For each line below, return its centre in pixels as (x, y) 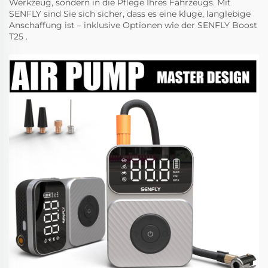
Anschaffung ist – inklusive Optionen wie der (103, 25)
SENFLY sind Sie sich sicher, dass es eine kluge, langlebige (130, 14)
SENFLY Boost (227, 25)
